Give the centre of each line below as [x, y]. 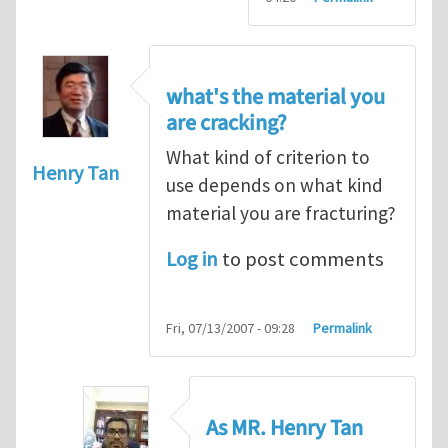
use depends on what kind [274, 185]
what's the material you [275, 97]
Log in [192, 259]
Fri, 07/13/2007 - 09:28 [230, 327]
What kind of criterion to [268, 157]
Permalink [343, 327]
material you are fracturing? [281, 213]
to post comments [301, 259]
